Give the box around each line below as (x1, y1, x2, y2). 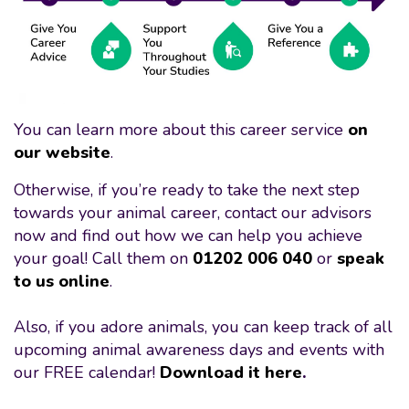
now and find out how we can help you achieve (14, 225, 362, 247)
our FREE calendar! (14, 362, 160, 384)
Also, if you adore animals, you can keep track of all (14, 316, 393, 339)
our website (14, 142, 110, 164)
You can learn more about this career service (14, 119, 348, 142)
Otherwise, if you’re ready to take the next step (14, 179, 360, 202)
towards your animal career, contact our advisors (14, 202, 372, 225)
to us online (14, 270, 110, 293)
